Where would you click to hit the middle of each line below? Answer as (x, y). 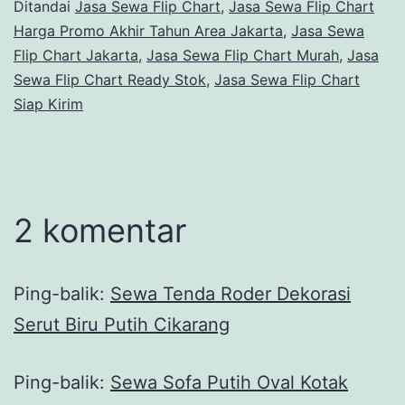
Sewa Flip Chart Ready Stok (110, 80)
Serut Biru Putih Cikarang (122, 325)
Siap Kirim (48, 104)
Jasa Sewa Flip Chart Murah (243, 56)
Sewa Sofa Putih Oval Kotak (229, 383)
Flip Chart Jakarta (76, 56)
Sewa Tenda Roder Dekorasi (231, 294)
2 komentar (100, 231)
